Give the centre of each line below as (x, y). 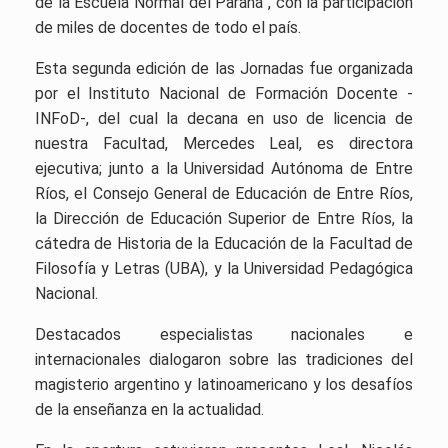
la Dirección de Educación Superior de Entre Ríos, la (224, 218)
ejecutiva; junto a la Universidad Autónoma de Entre (224, 168)
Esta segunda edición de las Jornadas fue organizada (224, 68)
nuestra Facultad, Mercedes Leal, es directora (224, 143)
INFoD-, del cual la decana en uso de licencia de (224, 118)
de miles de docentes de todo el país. (168, 27)
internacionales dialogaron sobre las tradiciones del (224, 359)
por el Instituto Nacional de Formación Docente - (224, 93)
